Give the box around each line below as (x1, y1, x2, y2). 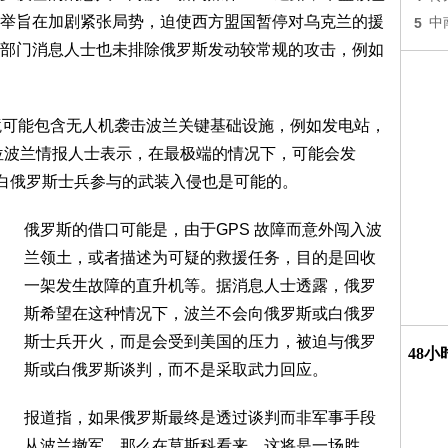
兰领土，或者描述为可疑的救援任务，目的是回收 (24, 249, 376, 266)
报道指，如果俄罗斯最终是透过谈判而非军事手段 (24, 409, 376, 426)
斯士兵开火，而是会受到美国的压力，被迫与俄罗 (24, 333, 376, 350)
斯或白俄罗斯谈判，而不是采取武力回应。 (24, 361, 328, 378)
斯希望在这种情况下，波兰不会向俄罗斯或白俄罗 (24, 305, 376, 322)
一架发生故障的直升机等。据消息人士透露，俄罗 (24, 277, 376, 294)
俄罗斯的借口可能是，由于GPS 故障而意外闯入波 (24, 221, 382, 238)
